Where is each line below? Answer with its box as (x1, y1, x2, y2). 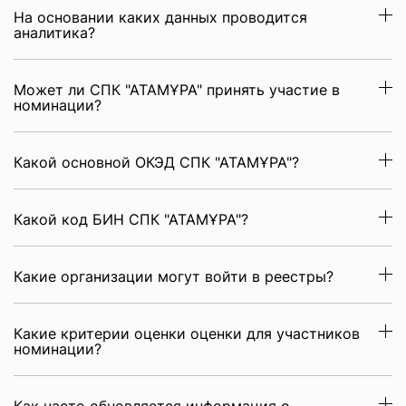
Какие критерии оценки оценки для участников (14, 324, 360, 343)
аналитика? (14, 24, 95, 42)
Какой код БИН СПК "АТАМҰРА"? (14, 210, 248, 228)
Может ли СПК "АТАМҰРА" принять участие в (14, 81, 340, 99)
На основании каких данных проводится (14, 8, 307, 26)
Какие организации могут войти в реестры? (14, 267, 333, 285)
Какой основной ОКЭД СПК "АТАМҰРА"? (14, 153, 299, 171)
